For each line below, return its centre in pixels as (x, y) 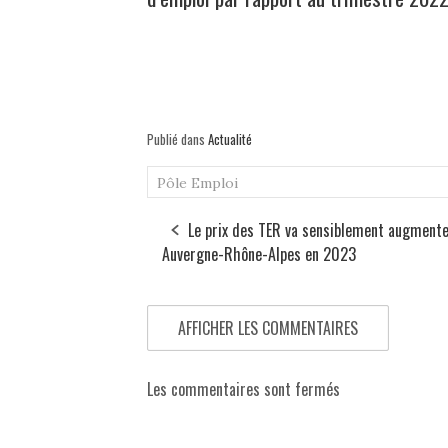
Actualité (230, 139)
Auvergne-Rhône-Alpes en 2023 (259, 254)
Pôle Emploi (197, 183)
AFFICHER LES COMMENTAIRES (268, 328)
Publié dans (177, 139)
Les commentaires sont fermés (243, 389)
